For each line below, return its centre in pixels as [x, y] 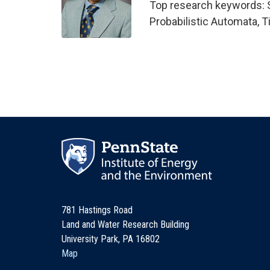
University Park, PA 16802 [111, 239]
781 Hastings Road [97, 210]
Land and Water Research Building [125, 225]
